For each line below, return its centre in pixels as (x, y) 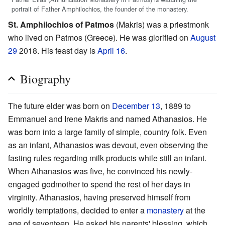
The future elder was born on (60, 106)
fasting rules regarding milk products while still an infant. (107, 158)
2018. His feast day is (57, 51)
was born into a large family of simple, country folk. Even (107, 132)
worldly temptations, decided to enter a (77, 210)
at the (195, 210)
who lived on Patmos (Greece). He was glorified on (99, 38)
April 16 (111, 51)
